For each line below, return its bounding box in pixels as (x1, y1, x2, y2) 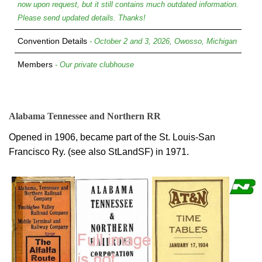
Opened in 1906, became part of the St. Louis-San (9, 132, 215, 142)
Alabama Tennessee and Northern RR (9, 111, 161, 121)
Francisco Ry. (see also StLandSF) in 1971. (9, 147, 189, 157)
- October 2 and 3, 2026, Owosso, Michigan (87, 37, 237, 46)
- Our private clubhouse (53, 60, 134, 69)
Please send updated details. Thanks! (18, 13, 146, 22)
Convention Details (18, 36, 87, 46)
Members (18, 60, 53, 69)
